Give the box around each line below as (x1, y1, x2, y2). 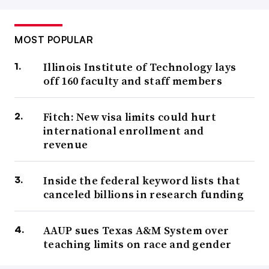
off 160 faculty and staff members (43, 73, 222, 89)
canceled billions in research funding (43, 187, 244, 202)
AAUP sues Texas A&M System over (43, 223, 229, 238)
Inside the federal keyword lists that (43, 173, 241, 189)
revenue (43, 137, 88, 153)
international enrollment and (43, 123, 204, 139)
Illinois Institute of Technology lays (43, 59, 237, 75)
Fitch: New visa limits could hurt (43, 109, 216, 125)
